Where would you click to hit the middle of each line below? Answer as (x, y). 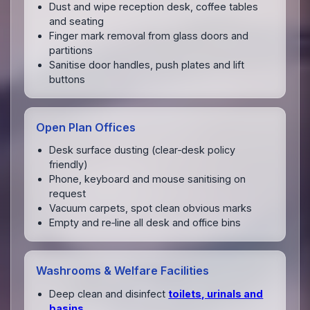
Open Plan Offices (86, 127)
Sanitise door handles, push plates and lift (147, 64)
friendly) (69, 165)
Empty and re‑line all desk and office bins (145, 223)
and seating (77, 21)
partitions (71, 50)
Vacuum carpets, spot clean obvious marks (151, 208)
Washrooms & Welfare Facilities (123, 271)
